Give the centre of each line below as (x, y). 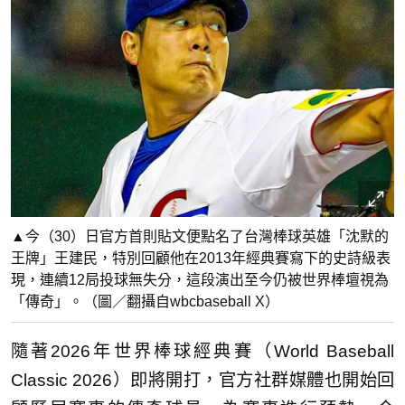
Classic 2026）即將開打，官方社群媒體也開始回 (202, 381)
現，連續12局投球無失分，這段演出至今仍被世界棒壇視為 (200, 280)
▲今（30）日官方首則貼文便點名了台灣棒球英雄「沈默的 (200, 237)
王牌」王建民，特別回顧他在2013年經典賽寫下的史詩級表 (201, 259)
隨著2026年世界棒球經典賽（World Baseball (202, 352)
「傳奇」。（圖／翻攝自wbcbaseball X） (145, 302)
